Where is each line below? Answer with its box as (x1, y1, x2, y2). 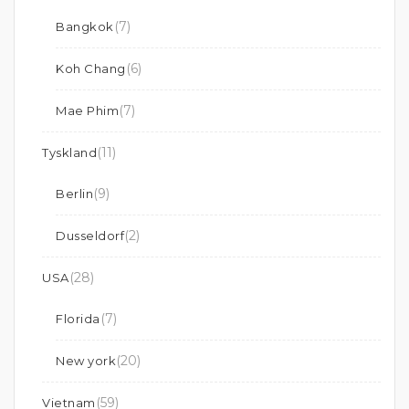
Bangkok (56, 19, 114, 35)
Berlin (56, 186, 93, 202)
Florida (56, 311, 100, 327)
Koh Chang (56, 61, 126, 77)
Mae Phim (56, 103, 119, 119)
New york (56, 353, 116, 369)
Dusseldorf (56, 228, 124, 244)
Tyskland (42, 145, 97, 161)
